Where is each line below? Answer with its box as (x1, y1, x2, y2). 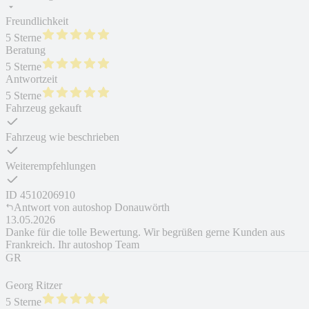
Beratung (6, 44, 46, 57)
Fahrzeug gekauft (6, 102, 81, 114)
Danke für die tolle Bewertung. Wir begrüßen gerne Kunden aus (6, 226, 285, 239)
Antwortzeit (6, 73, 57, 86)
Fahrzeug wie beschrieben (6, 131, 119, 143)
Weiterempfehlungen (6, 160, 96, 172)
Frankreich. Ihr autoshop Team (6, 239, 139, 251)
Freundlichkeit (6, 15, 68, 28)
